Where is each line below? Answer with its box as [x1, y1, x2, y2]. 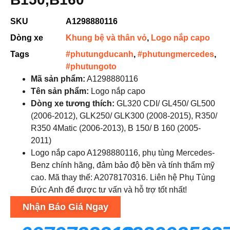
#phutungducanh [66, 50, 133, 59]
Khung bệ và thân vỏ [66, 33, 147, 42]
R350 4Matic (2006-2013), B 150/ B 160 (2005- [31, 124, 201, 132]
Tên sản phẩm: [31, 87, 89, 95]
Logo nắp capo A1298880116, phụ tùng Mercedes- [31, 148, 215, 157]
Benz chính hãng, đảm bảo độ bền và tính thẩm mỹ [31, 161, 215, 169]
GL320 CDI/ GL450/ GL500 [114, 99, 215, 108]
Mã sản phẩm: [31, 74, 85, 83]
